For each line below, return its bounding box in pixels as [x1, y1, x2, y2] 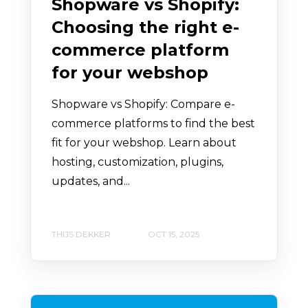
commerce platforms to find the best [52, 117, 255, 131]
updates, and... [52, 175, 130, 188]
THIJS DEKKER [52, 228, 111, 239]
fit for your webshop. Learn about [52, 136, 236, 150]
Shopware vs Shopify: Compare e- [52, 98, 235, 111]
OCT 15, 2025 [148, 228, 199, 239]
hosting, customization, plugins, [52, 155, 223, 169]
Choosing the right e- [52, 17, 239, 38]
